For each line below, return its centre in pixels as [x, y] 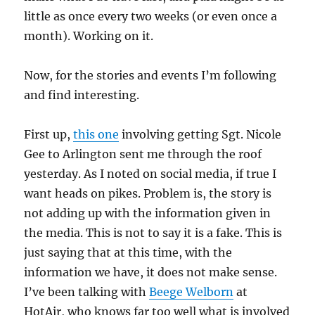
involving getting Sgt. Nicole [200, 134]
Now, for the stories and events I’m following [150, 75]
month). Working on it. [89, 36]
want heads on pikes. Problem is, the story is [148, 193]
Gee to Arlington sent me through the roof [143, 154]
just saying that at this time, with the [128, 252]
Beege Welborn [192, 291]
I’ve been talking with [87, 291]
